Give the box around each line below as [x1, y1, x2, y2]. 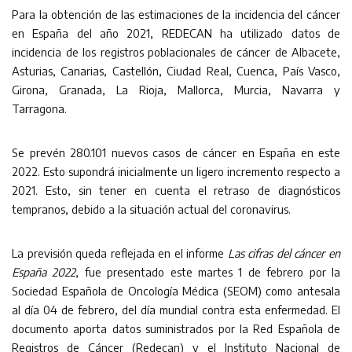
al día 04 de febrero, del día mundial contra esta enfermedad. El [12, 302, 340, 317]
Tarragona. [12, 101, 67, 115]
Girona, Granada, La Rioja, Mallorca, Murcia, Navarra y [12, 82, 340, 97]
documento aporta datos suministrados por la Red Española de [12, 321, 340, 335]
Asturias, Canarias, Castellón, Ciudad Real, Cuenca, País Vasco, [12, 64, 340, 78]
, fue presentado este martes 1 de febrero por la [75, 265, 341, 279]
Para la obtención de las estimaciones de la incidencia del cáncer [12, 7, 340, 21]
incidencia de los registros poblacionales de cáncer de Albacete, [12, 45, 340, 59]
